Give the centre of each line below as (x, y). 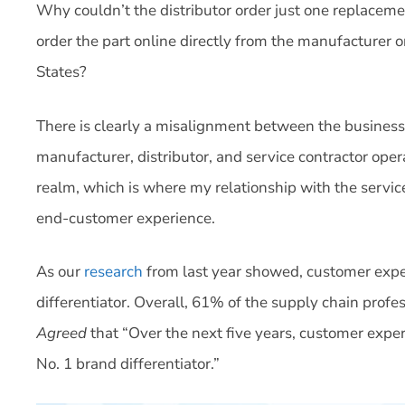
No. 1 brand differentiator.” (128, 364)
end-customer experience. (126, 218)
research (113, 272)
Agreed (61, 333)
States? (61, 72)
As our (60, 272)
